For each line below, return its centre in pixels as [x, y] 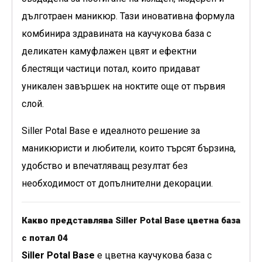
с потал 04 [45, 238]
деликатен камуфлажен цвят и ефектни [109, 51]
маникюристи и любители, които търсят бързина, [129, 149]
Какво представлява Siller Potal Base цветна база [131, 221]
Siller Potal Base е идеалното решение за [111, 131]
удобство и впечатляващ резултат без [105, 166]
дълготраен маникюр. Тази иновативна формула [128, 16]
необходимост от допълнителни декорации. [117, 184]
